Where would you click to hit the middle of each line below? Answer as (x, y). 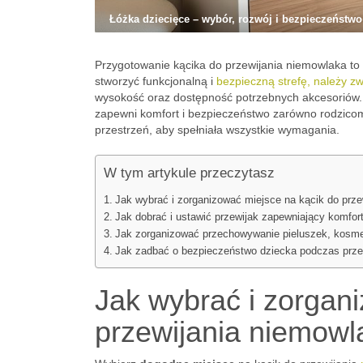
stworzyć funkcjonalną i (156, 81)
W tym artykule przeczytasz (189, 173)
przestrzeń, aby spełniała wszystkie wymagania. (217, 130)
